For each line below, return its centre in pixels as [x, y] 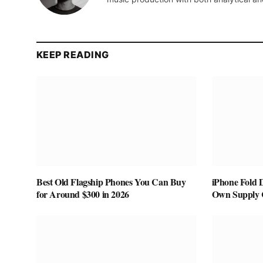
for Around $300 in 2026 [83, 194]
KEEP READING [73, 54]
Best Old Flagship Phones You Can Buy [111, 182]
